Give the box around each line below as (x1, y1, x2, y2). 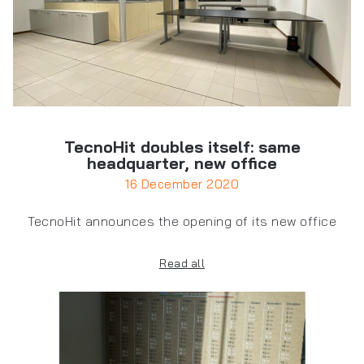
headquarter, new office (87, 153, 277, 174)
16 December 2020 (125, 176, 239, 193)
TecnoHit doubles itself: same (63, 136, 301, 158)
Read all (159, 257, 205, 271)
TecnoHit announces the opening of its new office (28, 213, 336, 230)
